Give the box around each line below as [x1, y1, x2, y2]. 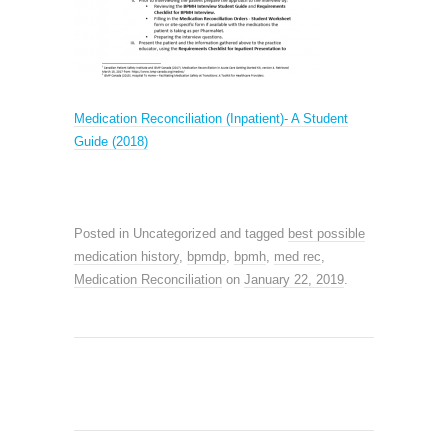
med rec [274, 248, 321, 264]
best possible [288, 225, 365, 241]
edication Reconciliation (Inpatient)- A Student [85, 110, 348, 126]
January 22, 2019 [244, 271, 344, 287]
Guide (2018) [74, 133, 148, 149]
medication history [74, 248, 179, 264]
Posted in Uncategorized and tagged [74, 225, 288, 241]
